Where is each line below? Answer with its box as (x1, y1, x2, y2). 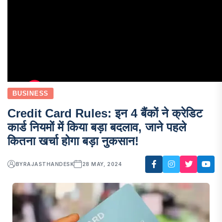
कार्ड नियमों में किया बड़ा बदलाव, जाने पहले (7, 120, 186, 134)
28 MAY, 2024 (82, 161, 122, 167)
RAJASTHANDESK (23, 161, 74, 167)
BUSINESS (12, 89, 49, 97)
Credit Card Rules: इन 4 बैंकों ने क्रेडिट (7, 106, 203, 120)
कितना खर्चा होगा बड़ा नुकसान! (7, 134, 139, 148)
